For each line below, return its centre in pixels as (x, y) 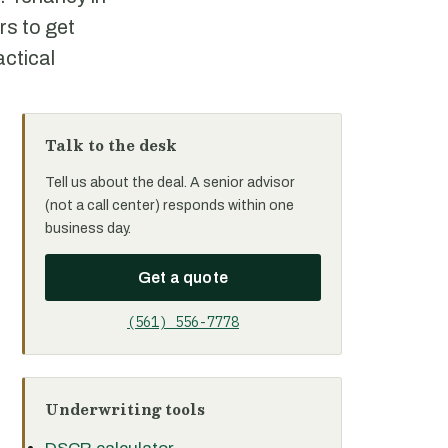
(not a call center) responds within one (169, 205)
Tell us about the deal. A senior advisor (170, 182)
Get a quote (183, 277)
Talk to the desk (111, 145)
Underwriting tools (125, 409)
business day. (88, 228)
